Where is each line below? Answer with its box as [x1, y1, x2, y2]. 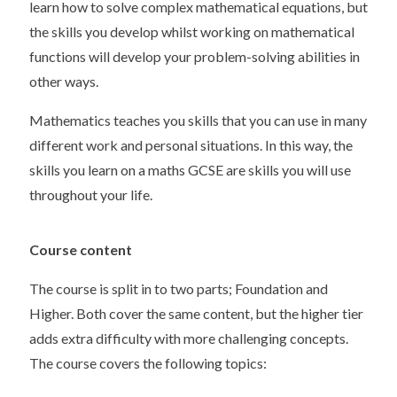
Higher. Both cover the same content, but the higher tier [29, 304, 363, 322]
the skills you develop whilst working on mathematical [29, 22, 354, 40]
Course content [29, 240, 132, 258]
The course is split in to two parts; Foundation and [29, 279, 328, 297]
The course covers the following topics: [29, 354, 267, 371]
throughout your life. [29, 185, 152, 203]
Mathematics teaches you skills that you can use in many [29, 111, 367, 128]
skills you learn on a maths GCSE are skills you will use [29, 160, 351, 178]
